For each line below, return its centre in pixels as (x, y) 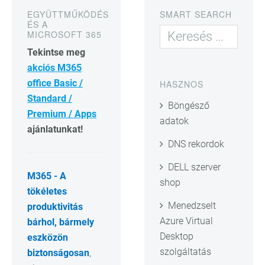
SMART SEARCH (196, 14)
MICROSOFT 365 (64, 34)
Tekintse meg (56, 52)
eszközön (48, 237)
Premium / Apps (62, 114)
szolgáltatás (185, 252)
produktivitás (55, 206)
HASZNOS (182, 84)
